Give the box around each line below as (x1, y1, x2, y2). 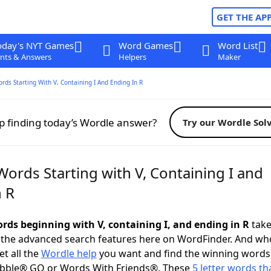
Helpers (118, 51, 146, 62)
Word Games (118, 39, 173, 51)
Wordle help (41, 247, 97, 260)
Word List (217, 39, 258, 51)
